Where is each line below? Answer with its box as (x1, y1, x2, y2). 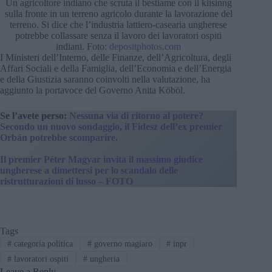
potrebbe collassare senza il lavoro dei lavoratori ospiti (15, 30, 222, 41)
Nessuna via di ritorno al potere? (69, 110, 203, 121)
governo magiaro (91, 239, 152, 249)
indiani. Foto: (56, 41, 110, 52)
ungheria (87, 254, 120, 263)
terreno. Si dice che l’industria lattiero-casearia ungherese (10, 19, 228, 30)
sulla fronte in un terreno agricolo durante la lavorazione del (4, 8, 233, 19)
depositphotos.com (109, 41, 182, 52)
